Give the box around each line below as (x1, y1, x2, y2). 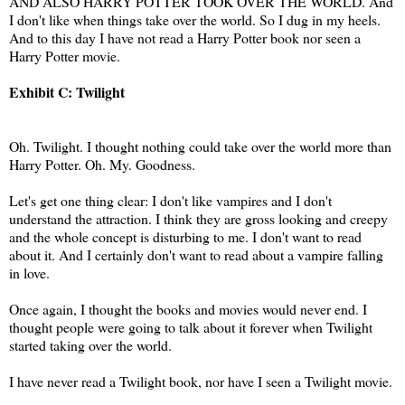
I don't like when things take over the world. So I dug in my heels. (9, 9, 381, 29)
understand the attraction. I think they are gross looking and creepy (9, 208, 388, 228)
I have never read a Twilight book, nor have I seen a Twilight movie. (9, 371, 392, 391)
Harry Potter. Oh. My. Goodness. (9, 154, 195, 174)
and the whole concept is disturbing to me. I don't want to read (9, 226, 362, 246)
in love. (9, 262, 50, 282)
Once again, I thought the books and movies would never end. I (9, 298, 367, 318)
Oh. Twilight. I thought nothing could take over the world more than (9, 136, 391, 155)
